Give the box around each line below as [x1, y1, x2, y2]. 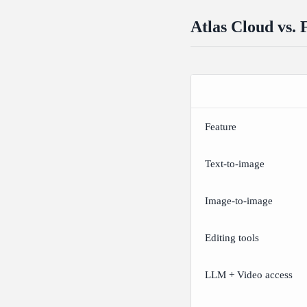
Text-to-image [205, 158, 265, 170]
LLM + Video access [205, 269, 293, 281]
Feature [205, 121, 236, 133]
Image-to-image [205, 195, 273, 207]
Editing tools [205, 232, 259, 244]
